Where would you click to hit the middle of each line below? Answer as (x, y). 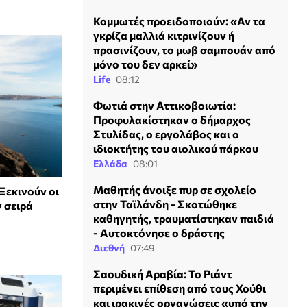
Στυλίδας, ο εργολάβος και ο (166, 134)
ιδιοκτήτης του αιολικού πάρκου (176, 148)
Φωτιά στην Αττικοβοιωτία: (164, 105)
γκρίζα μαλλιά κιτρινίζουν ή (164, 35)
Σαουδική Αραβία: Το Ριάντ (163, 274)
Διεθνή (109, 248)
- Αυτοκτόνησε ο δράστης (159, 233)
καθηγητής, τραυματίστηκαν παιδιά (184, 218)
